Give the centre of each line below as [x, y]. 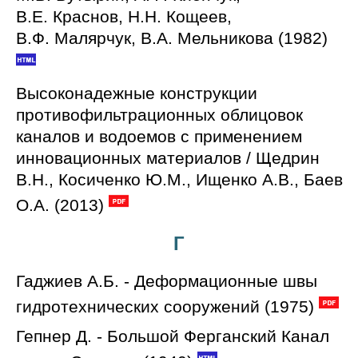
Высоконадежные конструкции [137, 93]
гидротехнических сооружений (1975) [165, 306]
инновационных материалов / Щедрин [168, 158]
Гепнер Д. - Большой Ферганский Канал [173, 336]
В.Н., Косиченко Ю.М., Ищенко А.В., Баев [179, 179]
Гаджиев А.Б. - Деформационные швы [167, 281]
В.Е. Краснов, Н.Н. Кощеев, [124, 16]
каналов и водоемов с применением [159, 136]
